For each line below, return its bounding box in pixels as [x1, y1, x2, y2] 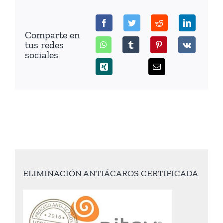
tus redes [24, 38, 64, 51]
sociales [24, 48, 58, 61]
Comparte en [24, 28, 80, 41]
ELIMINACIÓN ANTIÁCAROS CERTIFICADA [22, 168, 198, 179]
